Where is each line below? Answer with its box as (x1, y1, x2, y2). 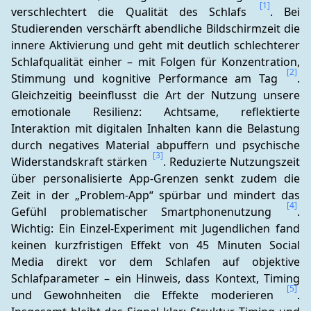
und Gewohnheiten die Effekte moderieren (11, 287, 285, 303)
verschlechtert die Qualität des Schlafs (11, 4, 258, 19)
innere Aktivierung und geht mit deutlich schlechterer (11, 37, 300, 53)
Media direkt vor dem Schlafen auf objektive (11, 254, 300, 269)
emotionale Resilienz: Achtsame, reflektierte (11, 104, 300, 119)
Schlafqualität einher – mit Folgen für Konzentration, (11, 54, 300, 69)
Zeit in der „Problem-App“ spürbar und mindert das (11, 187, 300, 203)
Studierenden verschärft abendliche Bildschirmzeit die (11, 21, 300, 36)
